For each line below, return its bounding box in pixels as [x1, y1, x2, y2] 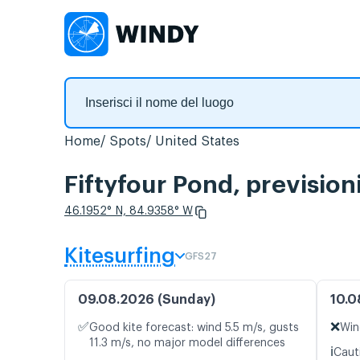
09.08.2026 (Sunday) [78, 293, 215, 307]
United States [155, 135, 239, 148]
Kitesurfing [64, 246, 175, 268]
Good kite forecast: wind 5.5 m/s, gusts [89, 322, 299, 334]
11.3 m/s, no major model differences [89, 337, 285, 350]
